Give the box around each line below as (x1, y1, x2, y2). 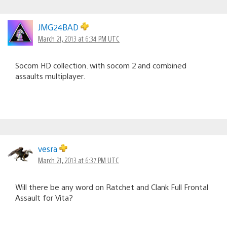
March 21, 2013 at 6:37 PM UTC (38, 155, 119, 165)
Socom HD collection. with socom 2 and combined (15, 60, 186, 70)
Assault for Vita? (15, 192, 73, 202)
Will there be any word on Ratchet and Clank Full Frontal (15, 181, 208, 192)
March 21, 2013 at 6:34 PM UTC (38, 33, 120, 43)
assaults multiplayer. (15, 70, 85, 81)
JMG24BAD (38, 21, 81, 32)
